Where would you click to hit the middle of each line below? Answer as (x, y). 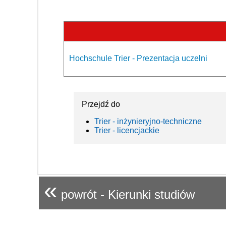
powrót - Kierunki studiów (126, 195)
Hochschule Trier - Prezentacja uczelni (138, 59)
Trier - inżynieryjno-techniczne (148, 122)
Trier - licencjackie (127, 131)
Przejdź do (101, 104)
